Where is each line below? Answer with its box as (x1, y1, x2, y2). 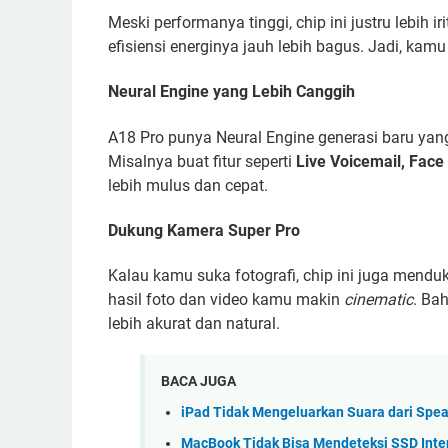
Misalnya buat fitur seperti (108, 151, 296, 171)
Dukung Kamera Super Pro (108, 220, 300, 240)
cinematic (344, 290, 413, 310)
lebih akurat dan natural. (108, 314, 280, 334)
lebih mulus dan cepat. (108, 175, 268, 195)
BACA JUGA (161, 373, 236, 390)
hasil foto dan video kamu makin (108, 290, 344, 310)
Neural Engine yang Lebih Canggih (108, 82, 355, 102)
